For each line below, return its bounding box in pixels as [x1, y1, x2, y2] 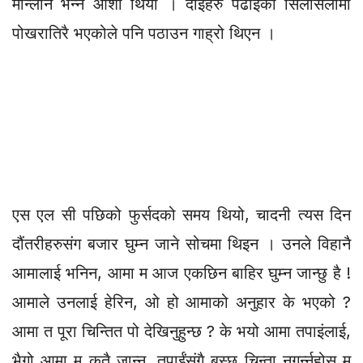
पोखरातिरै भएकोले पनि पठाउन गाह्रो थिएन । [12, 23, 275, 43]
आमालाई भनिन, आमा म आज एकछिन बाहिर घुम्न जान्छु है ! [12, 263, 351, 283]
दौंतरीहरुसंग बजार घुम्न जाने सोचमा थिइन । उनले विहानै [12, 233, 351, 254]
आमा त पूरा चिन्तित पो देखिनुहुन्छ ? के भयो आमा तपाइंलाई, [12, 321, 351, 341]
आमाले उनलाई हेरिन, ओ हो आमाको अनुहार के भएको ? [12, 292, 351, 312]
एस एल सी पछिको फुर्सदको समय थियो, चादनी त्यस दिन [12, 204, 351, 224]
